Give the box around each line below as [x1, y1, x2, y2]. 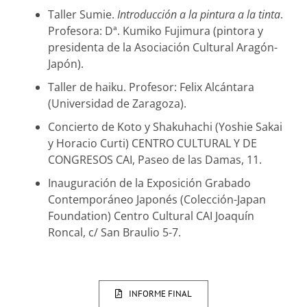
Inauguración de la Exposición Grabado [48, 175, 251, 191]
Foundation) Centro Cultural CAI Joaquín [48, 208, 254, 223]
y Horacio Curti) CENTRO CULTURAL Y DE [48, 135, 257, 151]
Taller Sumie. [48, 6, 117, 22]
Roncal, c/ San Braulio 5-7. [48, 224, 181, 240]
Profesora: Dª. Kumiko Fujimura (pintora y [48, 23, 263, 38]
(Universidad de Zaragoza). [48, 95, 186, 111]
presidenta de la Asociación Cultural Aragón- [48, 39, 278, 55]
